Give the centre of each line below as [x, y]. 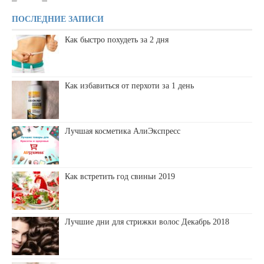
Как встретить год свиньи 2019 [120, 177]
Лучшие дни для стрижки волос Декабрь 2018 [147, 222]
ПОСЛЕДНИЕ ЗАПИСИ [58, 19]
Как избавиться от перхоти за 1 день [129, 85]
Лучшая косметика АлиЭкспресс [123, 131]
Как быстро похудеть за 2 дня [117, 40]
